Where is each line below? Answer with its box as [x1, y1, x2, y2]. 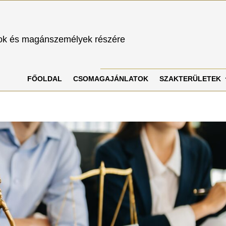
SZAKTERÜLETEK [159, 75, 221, 83]
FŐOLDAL [27, 75, 62, 83]
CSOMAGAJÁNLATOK [73, 75, 148, 83]
